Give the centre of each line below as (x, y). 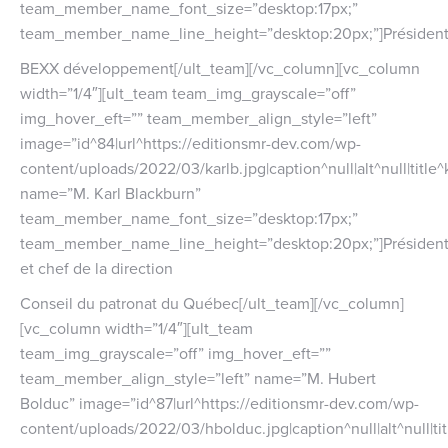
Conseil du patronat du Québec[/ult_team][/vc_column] (212, 302)
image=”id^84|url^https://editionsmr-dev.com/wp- (190, 142)
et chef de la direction (96, 267)
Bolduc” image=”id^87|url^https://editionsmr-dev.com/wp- (219, 402)
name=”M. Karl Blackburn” (110, 192)
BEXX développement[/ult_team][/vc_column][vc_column (220, 67)
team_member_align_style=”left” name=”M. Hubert (198, 377)
